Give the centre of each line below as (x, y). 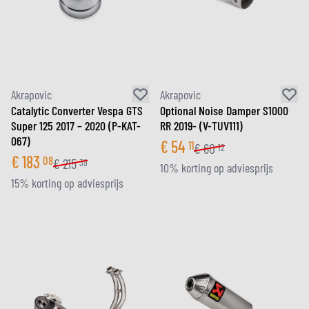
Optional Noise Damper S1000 (224, 110)
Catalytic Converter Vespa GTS (77, 110)
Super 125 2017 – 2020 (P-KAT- (76, 126)
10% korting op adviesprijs (217, 168)
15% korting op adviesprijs (67, 183)
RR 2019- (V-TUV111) (201, 126)
